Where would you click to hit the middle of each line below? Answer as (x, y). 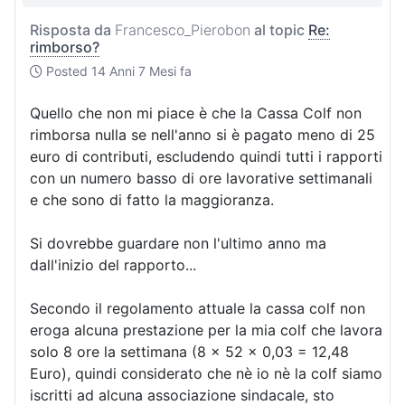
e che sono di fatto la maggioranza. (152, 200)
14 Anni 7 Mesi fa (141, 71)
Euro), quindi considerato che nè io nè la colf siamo (206, 374)
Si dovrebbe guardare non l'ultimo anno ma (178, 244)
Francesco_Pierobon (183, 30)
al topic (279, 30)
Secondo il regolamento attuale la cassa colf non (198, 309)
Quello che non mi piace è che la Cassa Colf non (196, 113)
